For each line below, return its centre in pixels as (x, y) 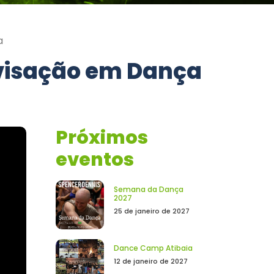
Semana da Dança (148, 189)
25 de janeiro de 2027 (151, 211)
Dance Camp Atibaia (153, 248)
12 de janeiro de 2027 (150, 261)
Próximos (102, 137)
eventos (95, 159)
